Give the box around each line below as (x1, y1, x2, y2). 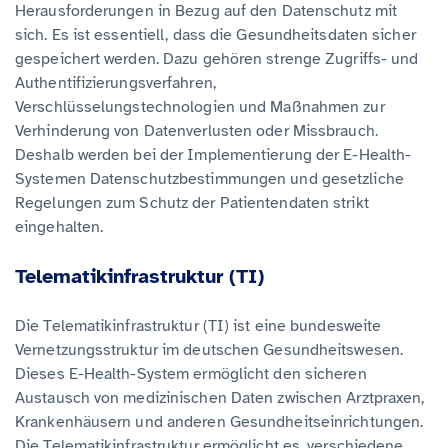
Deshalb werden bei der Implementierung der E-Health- (15, 144, 412, 165)
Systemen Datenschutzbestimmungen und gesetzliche (15, 168, 404, 189)
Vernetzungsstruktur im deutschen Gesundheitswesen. (15, 339, 404, 360)
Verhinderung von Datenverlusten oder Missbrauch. (15, 120, 378, 141)
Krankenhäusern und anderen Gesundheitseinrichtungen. (15, 411, 424, 432)
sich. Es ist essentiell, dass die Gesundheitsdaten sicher (15, 24, 416, 45)
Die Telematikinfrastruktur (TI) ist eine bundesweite (15, 315, 382, 336)
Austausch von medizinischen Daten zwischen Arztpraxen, (15, 387, 425, 408)
